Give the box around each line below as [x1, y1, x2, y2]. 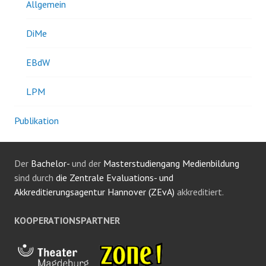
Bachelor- [31, 157, 69, 169]
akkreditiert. [175, 185, 224, 198]
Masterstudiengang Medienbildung [103, 157, 239, 169]
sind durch [14, 171, 56, 183]
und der [69, 157, 103, 169]
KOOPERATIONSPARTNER [14, 214, 120, 226]
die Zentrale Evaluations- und [56, 171, 173, 183]
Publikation [14, 114, 59, 126]
